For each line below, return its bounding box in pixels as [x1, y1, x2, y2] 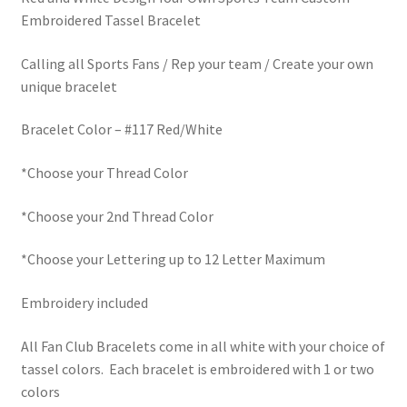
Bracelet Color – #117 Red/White [20, 120, 223, 139]
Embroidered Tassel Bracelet [20, 11, 201, 30]
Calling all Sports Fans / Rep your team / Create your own [20, 54, 373, 73]
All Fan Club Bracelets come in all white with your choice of [20, 336, 385, 355]
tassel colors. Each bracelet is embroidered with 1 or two [20, 359, 374, 378]
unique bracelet [20, 76, 117, 95]
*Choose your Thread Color [20, 164, 188, 183]
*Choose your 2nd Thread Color [20, 206, 213, 225]
